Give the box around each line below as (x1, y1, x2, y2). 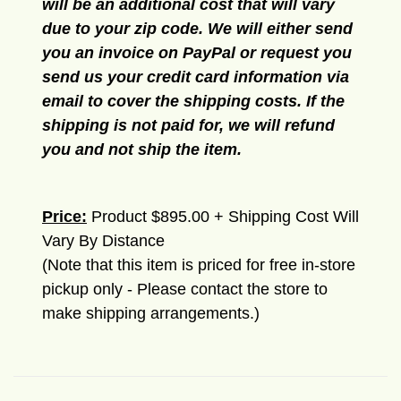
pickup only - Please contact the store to (42, 280, 328, 299)
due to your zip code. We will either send (42, 20, 353, 38)
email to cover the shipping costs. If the (42, 92, 345, 111)
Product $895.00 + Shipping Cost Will (91, 208, 359, 226)
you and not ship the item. (42, 141, 242, 159)
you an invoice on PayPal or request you (42, 44, 352, 63)
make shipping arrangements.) (42, 304, 260, 323)
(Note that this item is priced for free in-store (42, 256, 355, 275)
